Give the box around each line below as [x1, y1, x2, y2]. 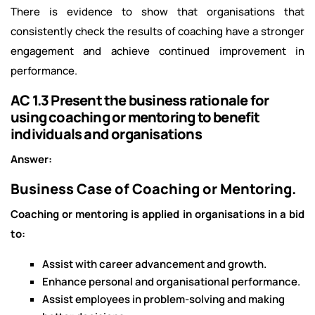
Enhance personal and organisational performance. [42, 274, 300, 289]
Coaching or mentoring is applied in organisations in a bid [11, 207, 304, 221]
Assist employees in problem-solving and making [42, 292, 285, 307]
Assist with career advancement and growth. [42, 257, 266, 271]
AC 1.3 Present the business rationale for [11, 91, 269, 110]
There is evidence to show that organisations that [11, 4, 304, 19]
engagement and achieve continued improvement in [11, 44, 304, 58]
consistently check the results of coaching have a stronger [11, 24, 304, 39]
